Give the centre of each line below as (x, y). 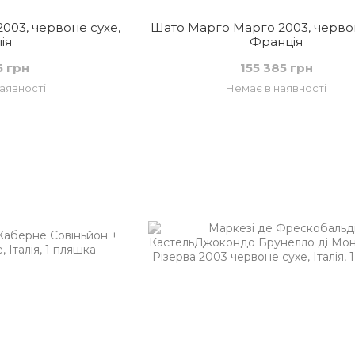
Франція (277, 42)
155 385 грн (276, 68)
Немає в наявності (277, 88)
